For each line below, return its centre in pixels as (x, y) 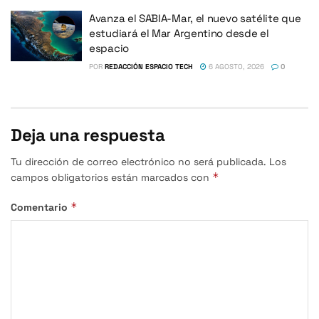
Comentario (41, 207)
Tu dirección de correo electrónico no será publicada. (138, 161)
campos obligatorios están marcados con (111, 177)
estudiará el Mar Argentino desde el (179, 33)
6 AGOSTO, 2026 (235, 66)
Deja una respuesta (88, 135)
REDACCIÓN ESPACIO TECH (149, 66)
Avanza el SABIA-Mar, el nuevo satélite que (195, 18)
